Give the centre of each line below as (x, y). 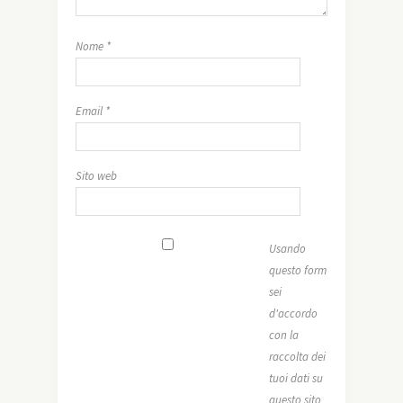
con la (283, 336)
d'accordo (293, 314)
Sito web (96, 176)
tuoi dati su (296, 379)
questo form (297, 271)
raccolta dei (297, 357)
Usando (287, 249)
